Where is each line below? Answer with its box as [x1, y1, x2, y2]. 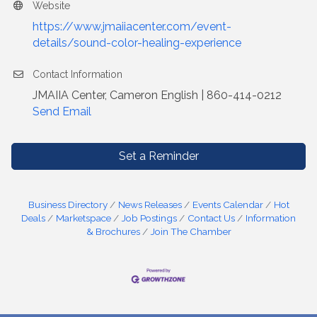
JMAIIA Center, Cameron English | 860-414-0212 [33, 88, 282, 103]
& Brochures [86, 226, 140, 238]
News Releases [117, 199, 182, 211]
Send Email [33, 105, 91, 119]
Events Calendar [192, 199, 263, 211]
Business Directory [28, 199, 108, 211]
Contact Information [33, 69, 122, 81]
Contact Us [188, 212, 235, 224]
